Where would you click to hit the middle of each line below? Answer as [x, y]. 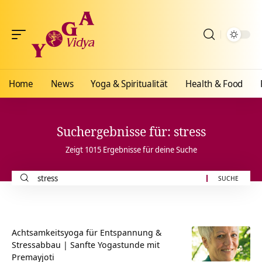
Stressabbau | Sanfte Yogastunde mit [86, 244]
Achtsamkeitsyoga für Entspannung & [87, 232]
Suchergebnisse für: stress [131, 132]
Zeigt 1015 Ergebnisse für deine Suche [131, 149]
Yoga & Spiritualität [130, 84]
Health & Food [214, 84]
